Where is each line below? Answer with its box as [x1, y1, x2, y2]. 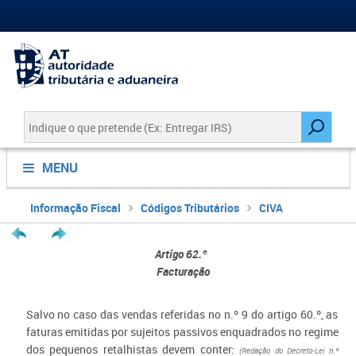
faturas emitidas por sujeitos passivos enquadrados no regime [25, 324, 339, 339]
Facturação [154, 264, 210, 279]
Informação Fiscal [29, 200, 121, 215]
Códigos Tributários [140, 200, 239, 215]
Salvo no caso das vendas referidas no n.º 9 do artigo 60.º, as [25, 307, 339, 322]
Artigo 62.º [155, 246, 209, 261]
